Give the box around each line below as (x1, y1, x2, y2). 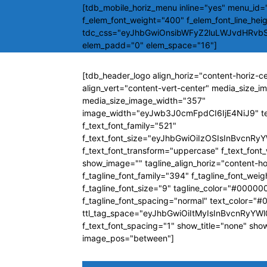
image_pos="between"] (82, 233, 174, 243)
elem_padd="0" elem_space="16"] (82, 40, 217, 50)
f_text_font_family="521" (82, 120, 176, 131)
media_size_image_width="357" (82, 95, 206, 105)
